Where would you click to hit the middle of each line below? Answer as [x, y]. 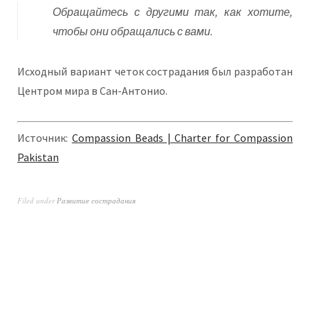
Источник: [45, 138]
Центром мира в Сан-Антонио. [92, 91]
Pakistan [38, 157]
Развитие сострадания [96, 200]
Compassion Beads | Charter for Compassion [182, 138]
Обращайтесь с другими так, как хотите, [173, 12]
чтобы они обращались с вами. [133, 31]
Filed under [37, 200]
